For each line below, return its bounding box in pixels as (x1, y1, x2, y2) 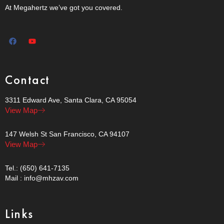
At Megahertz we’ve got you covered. (5, 3, 122, 12)
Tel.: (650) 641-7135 (5, 163, 69, 172)
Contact (5, 71, 50, 88)
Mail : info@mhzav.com (5, 173, 78, 182)
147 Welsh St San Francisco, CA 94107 (5, 129, 129, 138)
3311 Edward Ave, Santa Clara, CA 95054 (5, 95, 136, 104)
